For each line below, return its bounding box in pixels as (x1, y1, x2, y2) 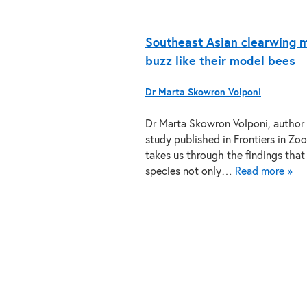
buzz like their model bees (145, 56, 295, 68)
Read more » (235, 167, 293, 177)
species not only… (145, 167, 235, 177)
